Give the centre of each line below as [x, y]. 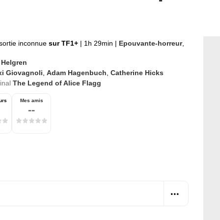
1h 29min [98, 43]
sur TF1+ [64, 43]
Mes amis [31, 100]
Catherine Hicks [137, 73]
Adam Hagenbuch [77, 73]
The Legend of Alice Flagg [57, 83]
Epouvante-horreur [151, 43]
